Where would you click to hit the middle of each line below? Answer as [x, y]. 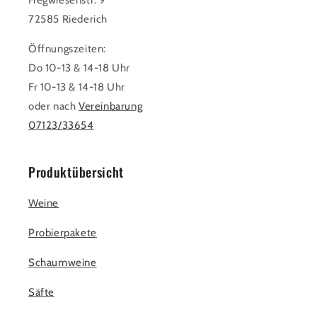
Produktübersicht [76, 172]
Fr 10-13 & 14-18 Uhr [77, 87]
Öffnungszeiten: [67, 49]
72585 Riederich [68, 19]
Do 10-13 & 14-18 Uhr [79, 68]
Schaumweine [63, 263]
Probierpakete [63, 233]
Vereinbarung [111, 106]
